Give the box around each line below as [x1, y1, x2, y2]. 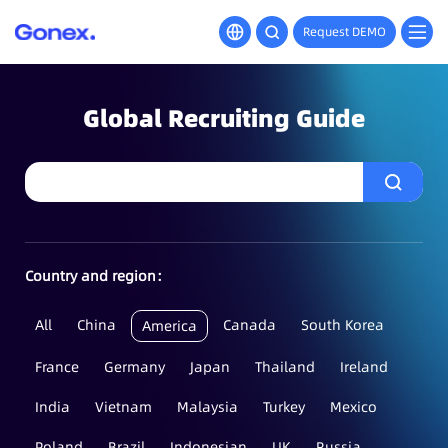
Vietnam [95, 397, 152, 417]
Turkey [263, 397, 305, 417]
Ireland [340, 357, 388, 377]
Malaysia [177, 397, 238, 417]
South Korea [301, 315, 384, 335]
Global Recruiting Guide [83, 102, 365, 135]
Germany [104, 357, 165, 377]
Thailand [255, 357, 315, 377]
